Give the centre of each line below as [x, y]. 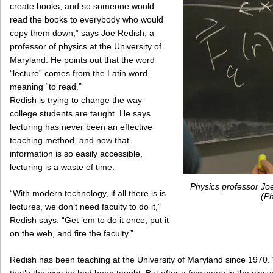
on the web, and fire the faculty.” [72, 234]
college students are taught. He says [80, 114]
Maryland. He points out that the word [82, 60]
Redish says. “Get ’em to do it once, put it [89, 220]
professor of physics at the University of [86, 47]
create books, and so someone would [82, 6]
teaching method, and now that [69, 140]
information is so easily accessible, [76, 154]
